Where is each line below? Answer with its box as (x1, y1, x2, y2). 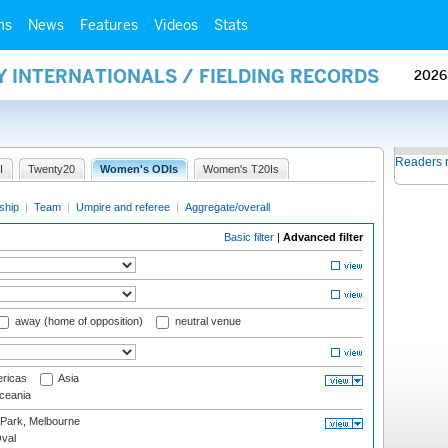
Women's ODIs (100, 163, 178, 175)
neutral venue (172, 315, 241, 328)
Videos (154, 16, 198, 34)
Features (80, 16, 138, 34)
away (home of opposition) (12, 315, 143, 328)
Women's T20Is (203, 163, 279, 175)
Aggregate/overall (185, 201, 270, 213)
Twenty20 (28, 163, 75, 175)
